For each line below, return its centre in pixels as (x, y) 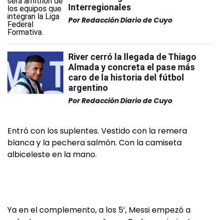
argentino (88, 88)
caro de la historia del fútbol (126, 77)
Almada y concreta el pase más (132, 67)
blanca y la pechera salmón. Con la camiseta (95, 143)
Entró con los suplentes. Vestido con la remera (97, 131)
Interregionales (100, 7)
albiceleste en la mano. (52, 154)
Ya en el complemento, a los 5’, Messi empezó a (99, 210)
